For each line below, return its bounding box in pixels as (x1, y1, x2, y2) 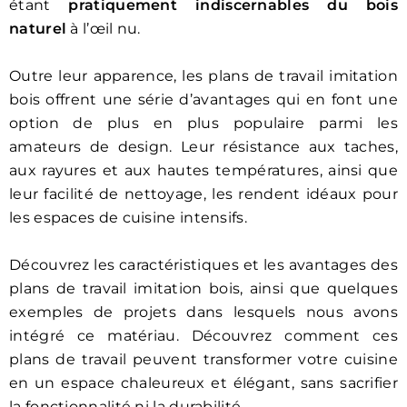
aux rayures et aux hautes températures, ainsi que (9, 162, 398, 180)
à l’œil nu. (66, 20, 141, 38)
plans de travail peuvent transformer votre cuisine (9, 351, 398, 369)
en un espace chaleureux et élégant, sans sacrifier (9, 374, 398, 392)
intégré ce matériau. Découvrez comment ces (9, 327, 398, 345)
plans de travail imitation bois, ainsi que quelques (9, 280, 398, 298)
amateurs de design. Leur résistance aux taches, (9, 138, 398, 156)
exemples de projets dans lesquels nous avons (9, 303, 398, 322)
